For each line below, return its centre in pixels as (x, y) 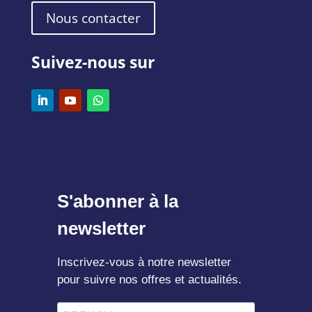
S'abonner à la (117, 201)
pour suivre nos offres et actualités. (149, 279)
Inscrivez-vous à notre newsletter (144, 262)
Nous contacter (93, 18)
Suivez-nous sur (95, 62)
